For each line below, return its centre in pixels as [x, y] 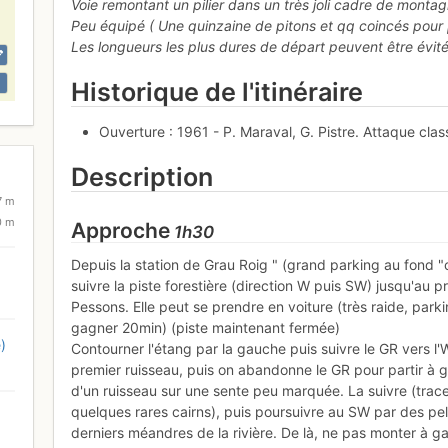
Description [142, 176]
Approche [121, 231]
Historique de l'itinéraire [217, 91]
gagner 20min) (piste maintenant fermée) [206, 327]
